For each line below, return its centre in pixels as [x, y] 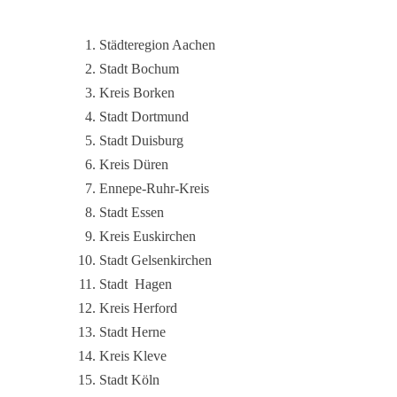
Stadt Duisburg [141, 140]
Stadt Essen [132, 212]
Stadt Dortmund [144, 117]
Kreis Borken [137, 93]
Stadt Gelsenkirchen [156, 260]
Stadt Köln [129, 380]
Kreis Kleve [133, 356]
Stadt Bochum [139, 69]
